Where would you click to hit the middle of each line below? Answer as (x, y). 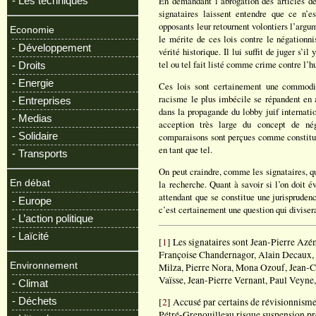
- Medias (32, 118)
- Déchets (35, 301)
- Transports (40, 153)
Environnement (44, 266)
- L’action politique (53, 218)
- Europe (32, 201)
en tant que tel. (186, 150)
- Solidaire (35, 136)
